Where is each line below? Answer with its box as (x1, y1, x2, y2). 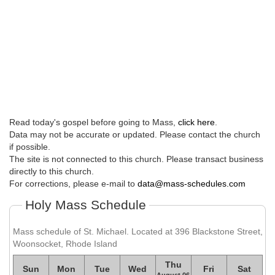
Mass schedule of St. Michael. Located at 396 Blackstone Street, (12, 227, 263, 237)
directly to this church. (9, 166, 94, 177)
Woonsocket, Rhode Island (12, 239, 117, 249)
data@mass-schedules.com (137, 179, 246, 189)
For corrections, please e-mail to (9, 179, 137, 189)
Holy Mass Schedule (25, 198, 146, 212)
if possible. (9, 142, 50, 152)
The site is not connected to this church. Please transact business (9, 154, 263, 165)
